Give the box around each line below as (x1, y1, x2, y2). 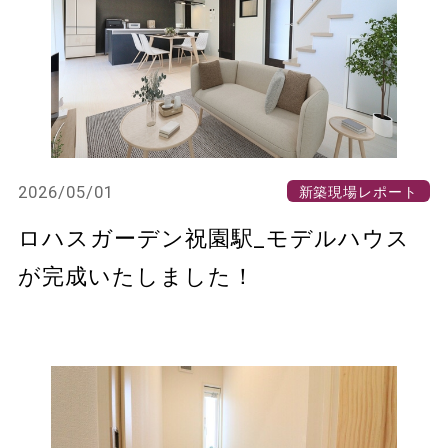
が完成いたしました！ (17, 259, 255, 292)
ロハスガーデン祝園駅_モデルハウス (17, 221, 411, 254)
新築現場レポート (298, 179, 419, 202)
